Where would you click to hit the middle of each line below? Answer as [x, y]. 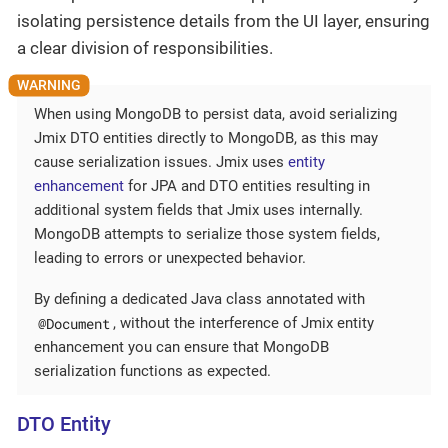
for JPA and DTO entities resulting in [247, 186]
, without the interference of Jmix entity [244, 323]
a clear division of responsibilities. [145, 47]
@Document [73, 323]
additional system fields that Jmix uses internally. [198, 210]
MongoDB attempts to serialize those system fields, [207, 234]
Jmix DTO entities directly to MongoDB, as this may [206, 138]
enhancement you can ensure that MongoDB [181, 347]
